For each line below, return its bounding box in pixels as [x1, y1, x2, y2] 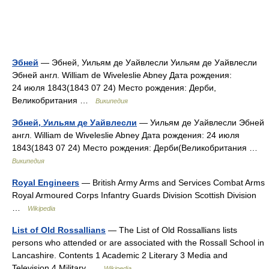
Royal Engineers [12, 178, 79, 187]
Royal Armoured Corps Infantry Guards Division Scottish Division [12, 190, 256, 200]
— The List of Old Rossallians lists [106, 225, 237, 235]
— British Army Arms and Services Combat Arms [79, 178, 265, 187]
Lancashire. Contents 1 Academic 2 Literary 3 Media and [12, 250, 228, 260]
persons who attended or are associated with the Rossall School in [12, 238, 264, 247]
